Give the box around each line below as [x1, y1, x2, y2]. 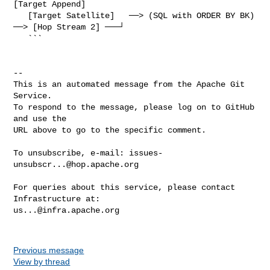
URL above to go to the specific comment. [13, 125, 207, 135]
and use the [13, 113, 67, 124]
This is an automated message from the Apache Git [13, 79, 245, 89]
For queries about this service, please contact [13, 182, 236, 192]
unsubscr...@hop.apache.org [13, 159, 139, 169]
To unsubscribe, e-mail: [13, 148, 130, 158]
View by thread [13, 256, 71, 266]
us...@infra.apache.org [13, 205, 120, 215]
